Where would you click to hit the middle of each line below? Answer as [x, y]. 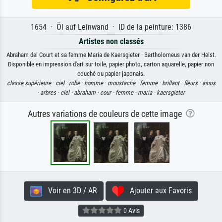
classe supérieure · [31, 83]
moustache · [123, 83]
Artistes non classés [111, 42]
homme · [96, 83]
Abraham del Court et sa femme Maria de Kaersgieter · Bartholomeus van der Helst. [111, 55]
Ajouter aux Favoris [158, 191]
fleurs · [193, 83]
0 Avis [131, 210]
